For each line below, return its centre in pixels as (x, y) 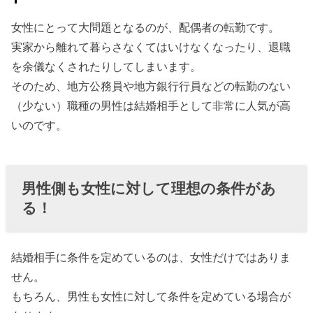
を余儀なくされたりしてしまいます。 (107, 66)
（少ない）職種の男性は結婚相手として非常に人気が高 (151, 105)
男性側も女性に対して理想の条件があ (148, 189)
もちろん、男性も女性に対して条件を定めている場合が (151, 296)
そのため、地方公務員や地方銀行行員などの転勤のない (151, 86)
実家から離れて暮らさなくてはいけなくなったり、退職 (151, 46)
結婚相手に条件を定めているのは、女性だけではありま (151, 257)
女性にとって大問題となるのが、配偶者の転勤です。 (146, 27)
